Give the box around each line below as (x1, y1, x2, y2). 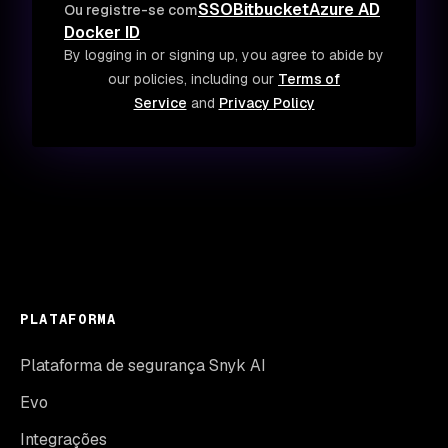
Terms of (278, 69, 340, 88)
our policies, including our (108, 69, 278, 88)
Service (133, 93, 187, 112)
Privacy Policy (218, 93, 315, 112)
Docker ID (64, 21, 140, 43)
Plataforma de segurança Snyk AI (20, 354, 266, 376)
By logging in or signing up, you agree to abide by (64, 45, 384, 64)
